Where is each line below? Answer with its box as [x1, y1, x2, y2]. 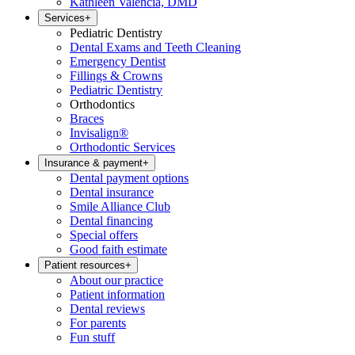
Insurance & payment [44, 157, 143, 169]
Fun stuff [70, 330, 115, 344]
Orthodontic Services [70, 140, 175, 154]
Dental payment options [70, 171, 189, 185]
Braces [70, 112, 104, 125]
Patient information [70, 288, 165, 301]
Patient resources [44, 259, 125, 271]
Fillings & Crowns [70, 69, 162, 82]
